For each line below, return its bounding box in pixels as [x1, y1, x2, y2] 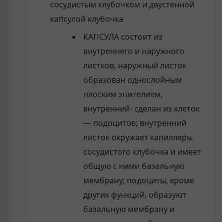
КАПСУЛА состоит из [83, 31, 163, 43]
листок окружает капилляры [83, 132, 193, 143]
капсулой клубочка [50, 13, 124, 25]
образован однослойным [83, 74, 182, 86]
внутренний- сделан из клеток [83, 103, 200, 114]
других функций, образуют [83, 189, 186, 201]
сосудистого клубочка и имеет [83, 146, 201, 158]
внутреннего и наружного [83, 46, 184, 57]
